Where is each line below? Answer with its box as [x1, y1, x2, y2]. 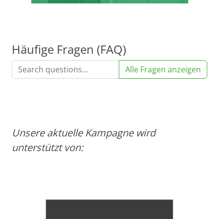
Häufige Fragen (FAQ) [12, 41, 126, 57]
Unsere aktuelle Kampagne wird [12, 126, 155, 139]
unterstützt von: [12, 140, 83, 154]
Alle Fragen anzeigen [125, 64, 201, 75]
